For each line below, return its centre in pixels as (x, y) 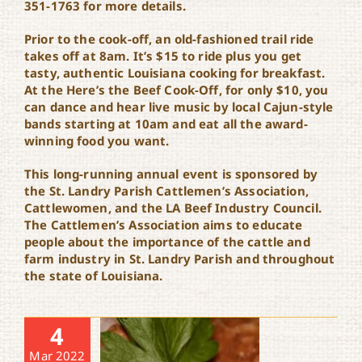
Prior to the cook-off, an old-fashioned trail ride (169, 38)
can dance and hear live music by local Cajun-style (179, 106)
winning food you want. (97, 140)
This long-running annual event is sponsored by (170, 173)
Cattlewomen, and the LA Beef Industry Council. (173, 207)
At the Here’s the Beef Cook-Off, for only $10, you (176, 89)
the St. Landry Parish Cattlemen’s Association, (166, 190)
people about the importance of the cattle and (167, 241)
